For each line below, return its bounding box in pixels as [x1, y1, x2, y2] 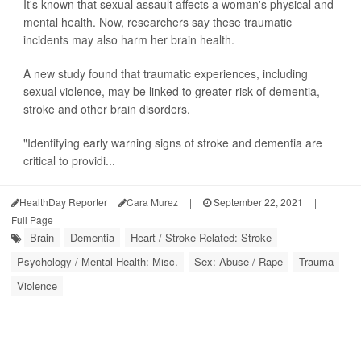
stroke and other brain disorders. [23, 101, 190, 117]
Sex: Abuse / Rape [194, 254, 283, 269]
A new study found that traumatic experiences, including [23, 65, 308, 81]
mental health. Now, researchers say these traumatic [23, 14, 292, 30]
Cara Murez [127, 195, 178, 209]
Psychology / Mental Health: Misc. [17, 254, 178, 269]
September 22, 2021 [211, 195, 303, 209]
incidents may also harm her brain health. [23, 31, 234, 48]
